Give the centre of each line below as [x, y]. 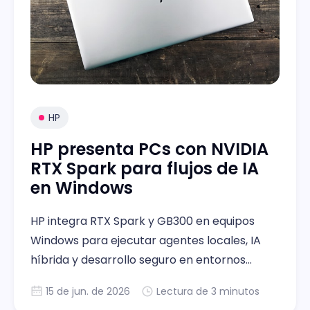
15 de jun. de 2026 [88, 291]
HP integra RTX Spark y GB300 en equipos [143, 221]
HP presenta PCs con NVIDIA [149, 149]
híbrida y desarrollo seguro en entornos [138, 260]
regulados [57, 279]
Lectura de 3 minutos [208, 291]
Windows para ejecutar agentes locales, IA [146, 240]
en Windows [82, 188]
